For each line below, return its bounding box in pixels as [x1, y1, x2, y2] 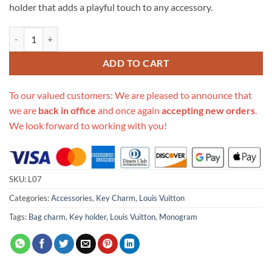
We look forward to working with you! [9, 120, 167, 132]
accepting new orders [161, 104, 255, 117]
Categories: [9, 193, 51, 203]
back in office [38, 104, 96, 117]
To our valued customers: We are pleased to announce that [9, 89, 252, 101]
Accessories [51, 193, 92, 203]
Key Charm [96, 193, 135, 203]
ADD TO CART [102, 57, 170, 69]
